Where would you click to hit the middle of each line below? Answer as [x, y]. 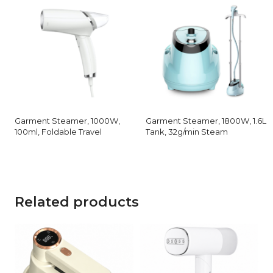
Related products [77, 202]
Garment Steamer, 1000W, [67, 121]
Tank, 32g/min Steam [187, 132]
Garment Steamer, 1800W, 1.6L [206, 121]
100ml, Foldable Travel [58, 132]
